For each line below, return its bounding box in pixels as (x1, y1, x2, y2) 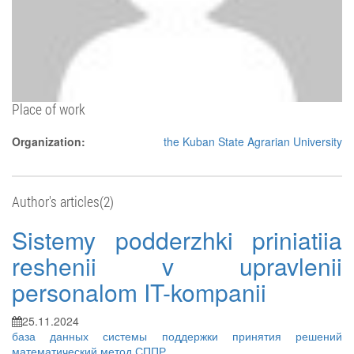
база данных (12, 328, 104, 344)
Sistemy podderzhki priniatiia (12, 223, 342, 257)
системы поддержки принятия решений (103, 328, 343, 344)
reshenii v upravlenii (12, 249, 342, 283)
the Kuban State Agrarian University (164, 134, 342, 149)
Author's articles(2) (12, 192, 114, 211)
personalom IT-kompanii (12, 275, 266, 309)
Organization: (12, 134, 85, 149)
